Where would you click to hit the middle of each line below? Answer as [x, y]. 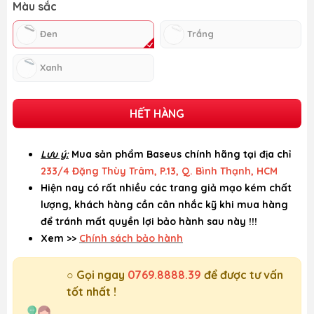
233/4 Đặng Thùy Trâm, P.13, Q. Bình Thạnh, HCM [159, 171]
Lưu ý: [55, 154]
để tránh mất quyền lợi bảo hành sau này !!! [149, 221]
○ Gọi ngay [97, 274]
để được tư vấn [244, 274]
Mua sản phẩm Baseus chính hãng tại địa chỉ [181, 154]
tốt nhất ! [91, 291]
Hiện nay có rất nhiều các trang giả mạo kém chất [166, 187]
